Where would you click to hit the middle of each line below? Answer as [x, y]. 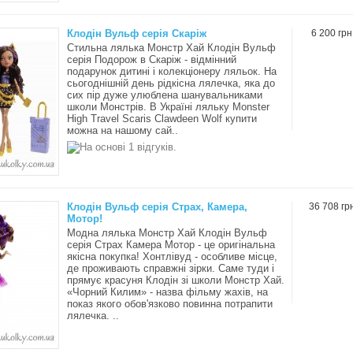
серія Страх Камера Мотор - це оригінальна [171, 245]
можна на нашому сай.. [123, 130]
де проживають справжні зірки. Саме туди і [171, 268]
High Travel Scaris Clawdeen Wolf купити [162, 119]
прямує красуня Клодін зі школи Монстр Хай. [176, 280]
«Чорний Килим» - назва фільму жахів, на [167, 292]
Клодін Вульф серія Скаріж [137, 33]
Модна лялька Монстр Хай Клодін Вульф [167, 233]
